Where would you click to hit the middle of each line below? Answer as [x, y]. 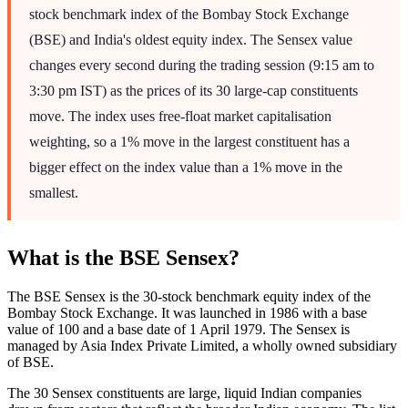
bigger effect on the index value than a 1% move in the [186, 167]
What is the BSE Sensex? [123, 257]
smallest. [54, 192]
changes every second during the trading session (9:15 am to [202, 65]
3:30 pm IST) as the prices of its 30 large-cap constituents [194, 90]
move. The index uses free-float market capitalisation [180, 116]
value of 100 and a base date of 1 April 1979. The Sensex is [178, 329]
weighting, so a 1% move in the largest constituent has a [189, 141]
